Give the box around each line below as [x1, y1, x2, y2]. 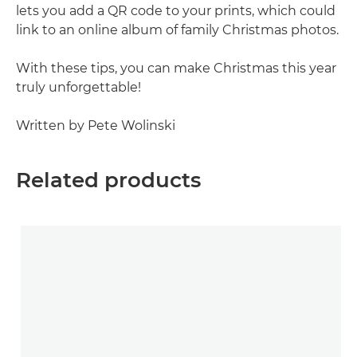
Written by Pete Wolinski [16, 118, 175, 133]
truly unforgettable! [16, 80, 141, 95]
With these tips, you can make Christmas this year [16, 61, 336, 76]
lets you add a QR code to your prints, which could [16, 3, 335, 18]
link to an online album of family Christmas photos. [16, 22, 339, 37]
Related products [16, 167, 201, 193]
